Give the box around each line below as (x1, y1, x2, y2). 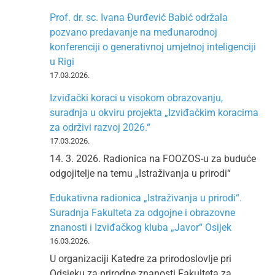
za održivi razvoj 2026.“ (50, 121, 150, 133)
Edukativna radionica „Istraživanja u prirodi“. (50, 192, 242, 204)
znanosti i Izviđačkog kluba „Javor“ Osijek (50, 221, 231, 233)
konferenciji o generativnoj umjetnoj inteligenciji (50, 41, 256, 53)
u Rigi (50, 55, 74, 68)
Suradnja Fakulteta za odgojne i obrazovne (50, 206, 235, 219)
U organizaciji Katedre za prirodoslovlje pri (50, 252, 231, 265)
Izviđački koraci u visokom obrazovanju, (50, 91, 223, 104)
